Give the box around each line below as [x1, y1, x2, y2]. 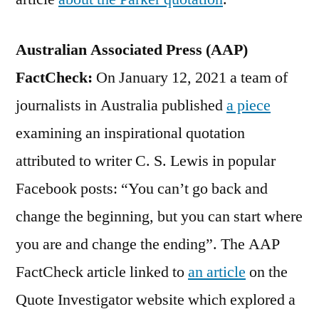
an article [188, 261, 246, 282]
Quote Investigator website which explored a [16, 289, 296, 310]
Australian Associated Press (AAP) [16, 39, 248, 60]
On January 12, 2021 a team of [93, 67, 288, 88]
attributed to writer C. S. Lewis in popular [16, 150, 276, 171]
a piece [226, 95, 271, 115]
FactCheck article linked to [16, 261, 188, 282]
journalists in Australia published [16, 95, 226, 115]
